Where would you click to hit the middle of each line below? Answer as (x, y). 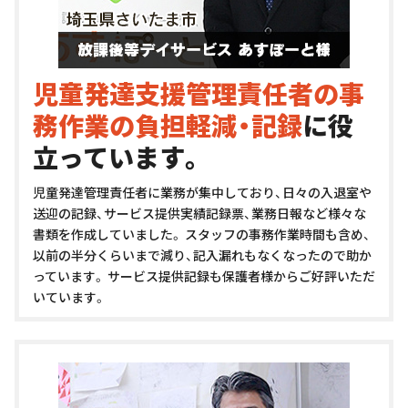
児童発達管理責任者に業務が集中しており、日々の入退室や (202, 193)
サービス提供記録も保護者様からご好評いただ (240, 276)
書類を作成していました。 (107, 235)
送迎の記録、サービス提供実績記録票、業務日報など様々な (199, 214)
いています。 (69, 297)
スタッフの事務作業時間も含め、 (276, 235)
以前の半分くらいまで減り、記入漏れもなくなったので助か (202, 255)
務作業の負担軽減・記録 (168, 125)
